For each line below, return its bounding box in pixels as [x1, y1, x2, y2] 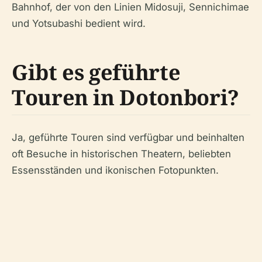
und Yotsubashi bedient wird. [12, 18, 146, 30]
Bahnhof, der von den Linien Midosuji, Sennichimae [12, 1, 249, 13]
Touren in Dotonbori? [12, 83, 239, 112]
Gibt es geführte [12, 58, 181, 87]
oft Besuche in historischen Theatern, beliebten [12, 148, 231, 160]
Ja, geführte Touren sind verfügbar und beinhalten [12, 132, 244, 144]
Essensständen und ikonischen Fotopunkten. [12, 164, 219, 177]
